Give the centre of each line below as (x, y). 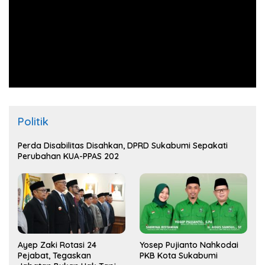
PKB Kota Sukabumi (179, 255)
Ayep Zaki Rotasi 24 (57, 245)
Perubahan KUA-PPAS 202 (68, 156)
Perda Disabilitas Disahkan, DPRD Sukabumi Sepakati (123, 145)
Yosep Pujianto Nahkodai (189, 245)
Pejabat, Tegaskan (54, 255)
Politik (33, 121)
